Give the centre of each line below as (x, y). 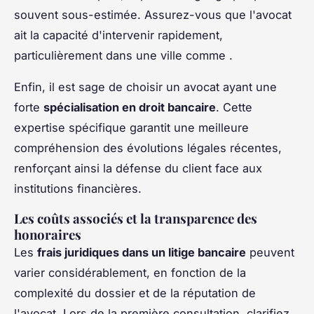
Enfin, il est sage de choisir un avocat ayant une (145, 87)
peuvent (270, 252)
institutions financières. (78, 188)
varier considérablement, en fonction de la (130, 272)
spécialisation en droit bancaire (130, 107)
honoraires (48, 234)
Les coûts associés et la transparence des (136, 218)
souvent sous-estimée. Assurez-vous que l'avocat (153, 14)
